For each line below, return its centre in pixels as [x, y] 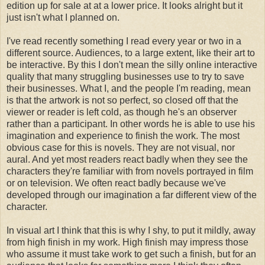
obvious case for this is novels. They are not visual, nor [121, 148]
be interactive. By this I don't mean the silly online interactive [132, 65]
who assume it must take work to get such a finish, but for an [131, 254]
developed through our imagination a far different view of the [132, 195]
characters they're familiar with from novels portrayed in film [130, 172]
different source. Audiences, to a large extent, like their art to [131, 53]
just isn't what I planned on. [63, 18]
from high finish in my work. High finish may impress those [127, 243]
